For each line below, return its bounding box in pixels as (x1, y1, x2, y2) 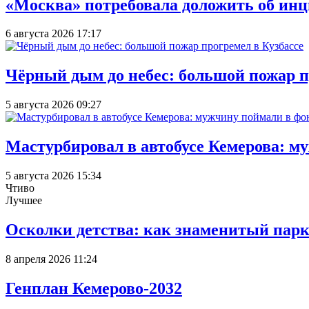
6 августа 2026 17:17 (6, 28, 101, 40)
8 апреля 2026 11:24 (6, 252, 97, 265)
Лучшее (6, 195, 42, 207)
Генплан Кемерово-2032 (6, 279, 182, 297)
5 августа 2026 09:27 (6, 99, 101, 111)
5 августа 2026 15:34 (6, 170, 101, 182)
